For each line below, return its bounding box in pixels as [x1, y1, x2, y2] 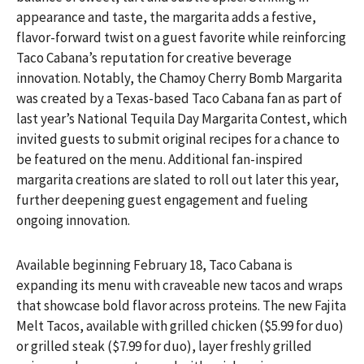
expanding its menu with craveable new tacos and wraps [16, 276, 343, 294]
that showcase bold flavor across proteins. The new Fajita [16, 297, 346, 314]
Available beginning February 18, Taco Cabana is [16, 256, 292, 274]
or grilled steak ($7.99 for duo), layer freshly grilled [16, 337, 312, 355]
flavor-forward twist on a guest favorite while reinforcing [16, 28, 346, 46]
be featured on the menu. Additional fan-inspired [16, 150, 303, 168]
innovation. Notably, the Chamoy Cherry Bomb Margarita [16, 69, 342, 87]
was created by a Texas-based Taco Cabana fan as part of [16, 89, 342, 107]
